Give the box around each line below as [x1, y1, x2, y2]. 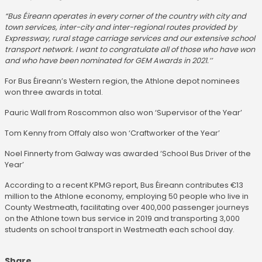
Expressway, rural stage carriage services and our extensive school [5, 33, 255, 43]
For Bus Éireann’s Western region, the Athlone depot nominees [5, 76, 240, 86]
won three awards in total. [5, 87, 103, 97]
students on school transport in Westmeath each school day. [5, 225, 235, 235]
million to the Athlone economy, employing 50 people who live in [5, 191, 249, 201]
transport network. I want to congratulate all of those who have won [5, 44, 255, 54]
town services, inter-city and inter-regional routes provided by [5, 22, 237, 32]
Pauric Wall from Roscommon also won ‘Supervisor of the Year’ [5, 108, 242, 118]
